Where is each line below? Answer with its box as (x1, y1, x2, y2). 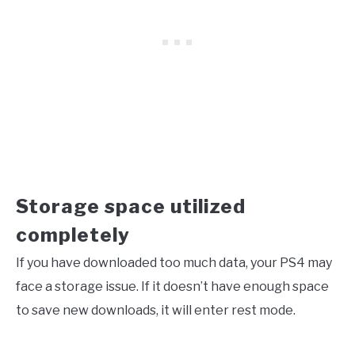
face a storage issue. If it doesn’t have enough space (16, 278, 329, 294)
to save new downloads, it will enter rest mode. (16, 302, 296, 318)
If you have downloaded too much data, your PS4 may (16, 254, 332, 270)
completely (16, 223, 130, 246)
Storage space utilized (16, 194, 246, 218)
